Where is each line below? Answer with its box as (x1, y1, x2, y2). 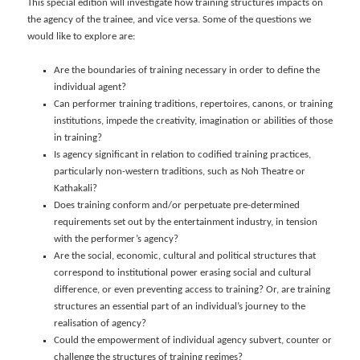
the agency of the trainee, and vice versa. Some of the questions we (27, 14, 312, 26)
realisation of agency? (53, 318, 146, 329)
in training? (53, 133, 102, 144)
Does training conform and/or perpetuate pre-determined (53, 200, 300, 211)
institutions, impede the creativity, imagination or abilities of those (53, 116, 333, 127)
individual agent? (53, 82, 126, 93)
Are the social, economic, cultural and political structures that (53, 251, 316, 262)
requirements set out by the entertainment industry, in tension (53, 217, 317, 228)
